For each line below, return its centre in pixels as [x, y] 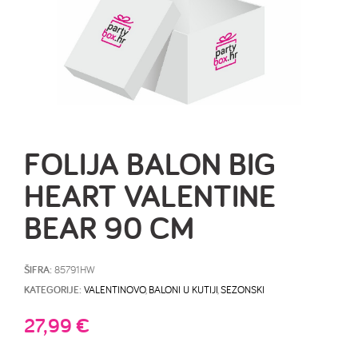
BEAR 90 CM [109, 227]
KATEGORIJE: [53, 290]
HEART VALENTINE [150, 195]
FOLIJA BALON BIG [150, 163]
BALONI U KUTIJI [183, 289]
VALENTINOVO [115, 289]
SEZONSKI [243, 289]
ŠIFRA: [39, 270]
